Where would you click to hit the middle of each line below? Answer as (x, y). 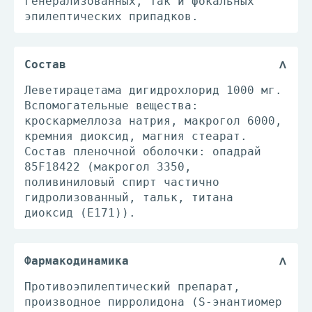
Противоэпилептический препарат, (132, 287)
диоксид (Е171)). (80, 213)
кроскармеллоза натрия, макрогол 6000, (153, 121)
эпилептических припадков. (111, 16)
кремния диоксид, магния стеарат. (136, 136)
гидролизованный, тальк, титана (129, 197)
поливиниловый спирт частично (122, 182)
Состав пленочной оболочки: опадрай (143, 151)
